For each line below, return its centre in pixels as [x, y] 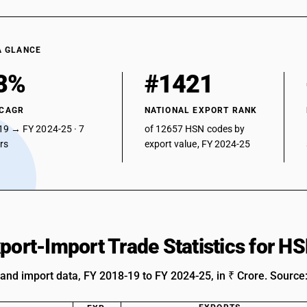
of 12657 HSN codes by [195, 129]
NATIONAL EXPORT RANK [201, 110]
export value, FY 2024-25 [197, 144]
